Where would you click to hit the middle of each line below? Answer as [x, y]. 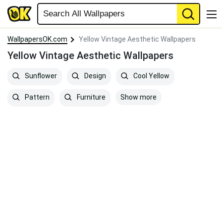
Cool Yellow [151, 76]
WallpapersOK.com [37, 39]
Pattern [36, 97]
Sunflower [40, 76]
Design [94, 76]
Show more [139, 97]
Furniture [90, 97]
